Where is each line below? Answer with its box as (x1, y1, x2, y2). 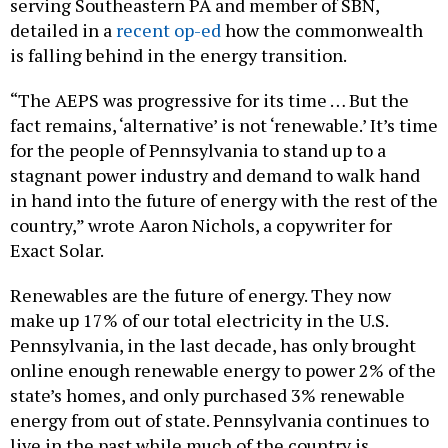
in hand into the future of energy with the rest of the (10, 187, 438, 212)
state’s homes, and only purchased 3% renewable (10, 382, 405, 407)
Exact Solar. (10, 237, 107, 262)
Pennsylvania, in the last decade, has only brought (10, 332, 416, 357)
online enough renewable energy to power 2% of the (10, 357, 436, 382)
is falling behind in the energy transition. (10, 42, 347, 67)
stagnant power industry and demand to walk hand (10, 162, 420, 187)
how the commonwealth (221, 17, 423, 42)
